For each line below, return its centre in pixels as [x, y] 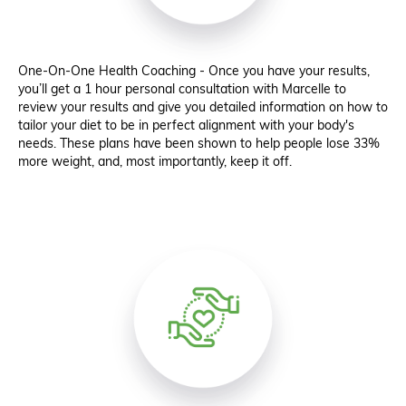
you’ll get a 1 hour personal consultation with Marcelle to [182, 89]
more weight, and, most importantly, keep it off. [155, 162]
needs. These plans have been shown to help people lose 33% [199, 144]
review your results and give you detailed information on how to [203, 107]
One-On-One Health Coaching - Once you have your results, [194, 71]
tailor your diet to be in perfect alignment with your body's [186, 126]
